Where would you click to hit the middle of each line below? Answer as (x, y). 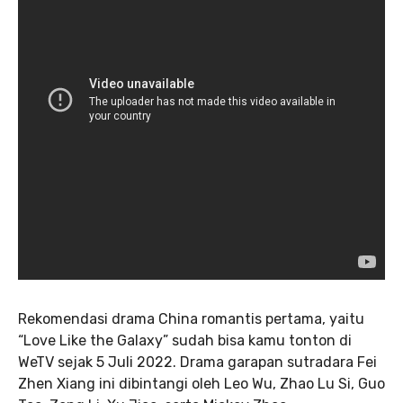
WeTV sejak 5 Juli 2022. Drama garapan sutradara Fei (197, 363)
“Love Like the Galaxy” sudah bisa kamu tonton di (185, 341)
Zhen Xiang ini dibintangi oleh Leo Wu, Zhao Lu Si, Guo (201, 384)
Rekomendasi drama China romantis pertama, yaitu (191, 319)
